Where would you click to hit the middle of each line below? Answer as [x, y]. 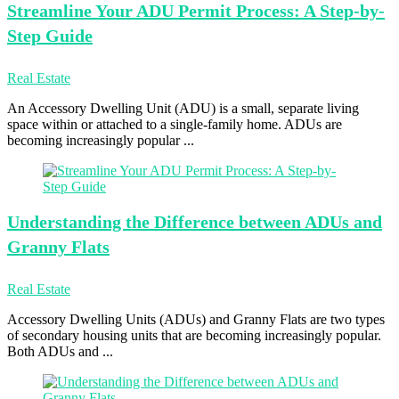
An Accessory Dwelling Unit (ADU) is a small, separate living [183, 108]
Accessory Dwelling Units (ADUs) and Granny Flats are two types [196, 319]
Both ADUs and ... [60, 351]
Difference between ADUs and [266, 222]
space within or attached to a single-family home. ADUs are [175, 124]
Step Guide [50, 36]
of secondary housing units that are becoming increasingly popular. [194, 335]
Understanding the [78, 222]
